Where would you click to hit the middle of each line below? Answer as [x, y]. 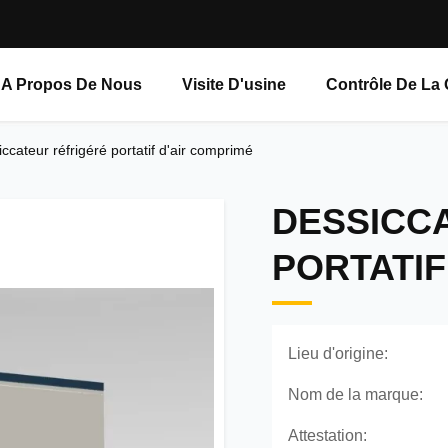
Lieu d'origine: [338, 353]
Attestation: [327, 435]
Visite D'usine [234, 84]
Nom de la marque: [355, 394]
